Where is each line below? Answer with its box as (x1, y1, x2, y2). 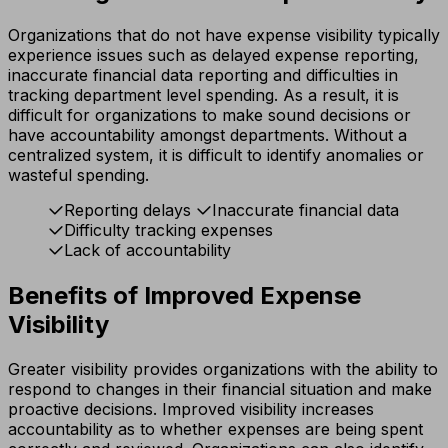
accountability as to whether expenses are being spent (8, 419, 423, 440)
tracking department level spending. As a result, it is (8, 85, 399, 106)
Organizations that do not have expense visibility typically (8, 25, 440, 46)
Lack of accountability (64, 240, 231, 261)
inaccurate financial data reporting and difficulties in (8, 65, 398, 86)
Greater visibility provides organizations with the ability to (8, 359, 438, 380)
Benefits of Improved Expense (8, 281, 361, 311)
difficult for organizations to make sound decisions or (8, 105, 411, 126)
